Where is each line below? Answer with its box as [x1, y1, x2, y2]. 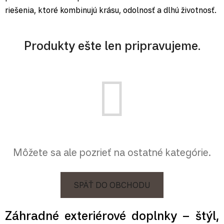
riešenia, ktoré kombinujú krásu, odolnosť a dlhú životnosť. [5, 4, 216, 15]
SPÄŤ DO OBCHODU [74, 179, 150, 190]
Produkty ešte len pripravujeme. [23, 37, 200, 53]
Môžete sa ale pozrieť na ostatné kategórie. [13, 145, 211, 158]
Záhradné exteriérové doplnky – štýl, [5, 207, 219, 223]
